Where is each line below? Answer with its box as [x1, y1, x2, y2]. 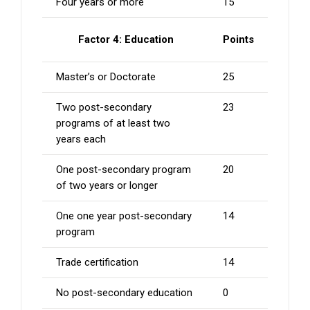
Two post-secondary [56, 100, 152, 113]
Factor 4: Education [77, 33, 174, 46]
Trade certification [56, 255, 138, 268]
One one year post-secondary [56, 209, 192, 222]
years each [56, 132, 106, 145]
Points [223, 33, 254, 46]
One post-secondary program [56, 163, 191, 176]
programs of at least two [56, 116, 170, 129]
